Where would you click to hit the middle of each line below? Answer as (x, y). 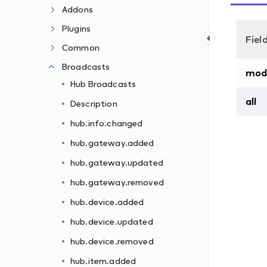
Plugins (77, 28)
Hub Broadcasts (103, 84)
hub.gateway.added (112, 143)
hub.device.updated (112, 221)
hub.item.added (103, 261)
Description (94, 103)
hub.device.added (107, 202)
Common (81, 47)
